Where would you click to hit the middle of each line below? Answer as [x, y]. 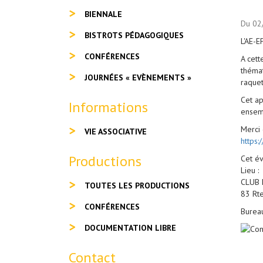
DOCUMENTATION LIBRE [130, 228]
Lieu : [249, 170]
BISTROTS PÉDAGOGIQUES [134, 35]
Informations [108, 107]
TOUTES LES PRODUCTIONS [137, 186]
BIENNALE [103, 14]
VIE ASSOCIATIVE [116, 131]
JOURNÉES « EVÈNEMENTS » [138, 77]
